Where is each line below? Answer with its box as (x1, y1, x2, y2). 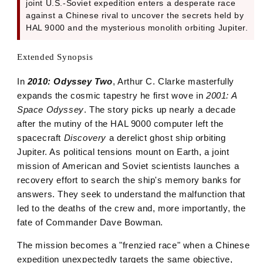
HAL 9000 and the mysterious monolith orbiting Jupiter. (26, 23, 248, 33)
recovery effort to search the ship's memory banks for (17, 174, 241, 185)
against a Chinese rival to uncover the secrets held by (26, 11, 244, 21)
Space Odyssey (17, 104, 84, 114)
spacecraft (17, 132, 64, 143)
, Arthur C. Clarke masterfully (113, 76, 235, 86)
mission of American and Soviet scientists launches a (17, 160, 240, 171)
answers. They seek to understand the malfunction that (17, 188, 245, 199)
